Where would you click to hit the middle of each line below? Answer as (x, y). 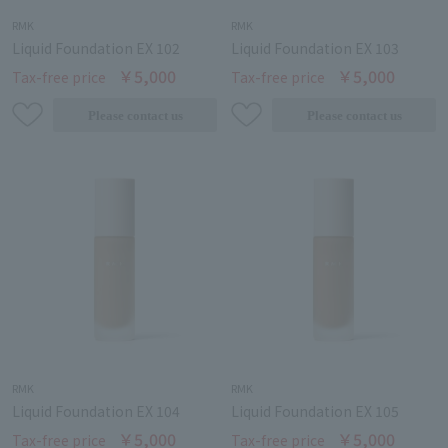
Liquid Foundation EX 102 (96, 48)
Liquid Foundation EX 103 (315, 48)
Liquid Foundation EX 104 (96, 411)
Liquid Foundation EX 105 (315, 411)
